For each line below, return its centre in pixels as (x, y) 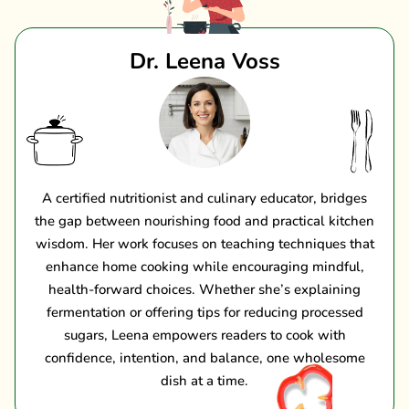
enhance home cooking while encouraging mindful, (204, 266)
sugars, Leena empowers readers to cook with (204, 335)
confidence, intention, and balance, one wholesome (204, 357)
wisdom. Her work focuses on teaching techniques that (204, 243)
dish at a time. (204, 380)
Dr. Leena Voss (204, 61)
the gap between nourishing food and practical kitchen (204, 220)
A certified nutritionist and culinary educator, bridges (204, 198)
